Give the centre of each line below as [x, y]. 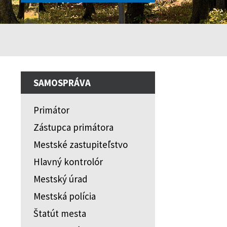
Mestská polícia [65, 196]
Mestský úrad [61, 179]
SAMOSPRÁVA [62, 83]
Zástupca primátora [73, 127]
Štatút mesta [60, 213]
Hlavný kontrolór [68, 162]
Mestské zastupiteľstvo [81, 144]
